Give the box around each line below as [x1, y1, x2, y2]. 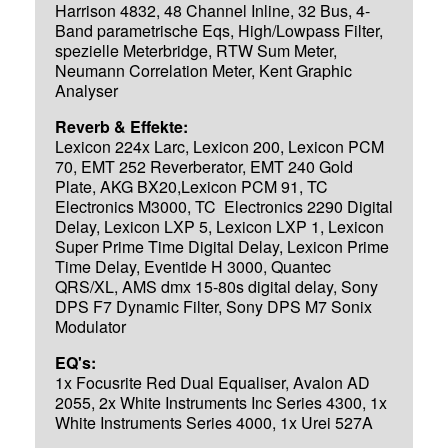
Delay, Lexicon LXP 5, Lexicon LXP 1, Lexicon [55, 214, 384, 238]
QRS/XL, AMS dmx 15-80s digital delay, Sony [55, 274, 378, 298]
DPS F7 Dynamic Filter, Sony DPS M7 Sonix [55, 294, 372, 318]
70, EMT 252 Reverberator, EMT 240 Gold [55, 154, 353, 178]
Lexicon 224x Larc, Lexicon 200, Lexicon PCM [55, 134, 384, 158]
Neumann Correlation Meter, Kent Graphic [55, 58, 352, 82]
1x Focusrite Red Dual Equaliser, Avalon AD [55, 370, 370, 394]
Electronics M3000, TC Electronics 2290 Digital [55, 194, 393, 218]
